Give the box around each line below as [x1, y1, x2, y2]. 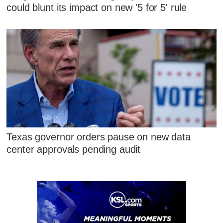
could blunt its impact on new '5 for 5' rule [6, 2, 187, 13]
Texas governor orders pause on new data [6, 131, 191, 143]
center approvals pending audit [6, 144, 141, 155]
